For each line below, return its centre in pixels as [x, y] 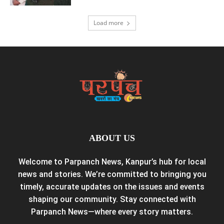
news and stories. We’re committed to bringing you [112, 174]
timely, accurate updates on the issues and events [112, 186]
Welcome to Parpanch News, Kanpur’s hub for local [112, 161]
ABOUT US [112, 138]
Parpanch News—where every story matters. [112, 211]
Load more [108, 22]
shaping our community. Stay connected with [112, 199]
